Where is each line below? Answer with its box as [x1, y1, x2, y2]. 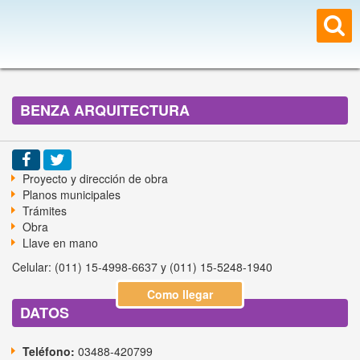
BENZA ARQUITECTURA [20, 100, 190, 121]
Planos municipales [22, 186, 121, 202]
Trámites [22, 202, 67, 219]
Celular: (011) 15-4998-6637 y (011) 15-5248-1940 [12, 259, 272, 275]
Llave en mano [22, 235, 98, 251]
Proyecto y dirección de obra [22, 170, 168, 186]
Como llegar [147, 286, 213, 302]
